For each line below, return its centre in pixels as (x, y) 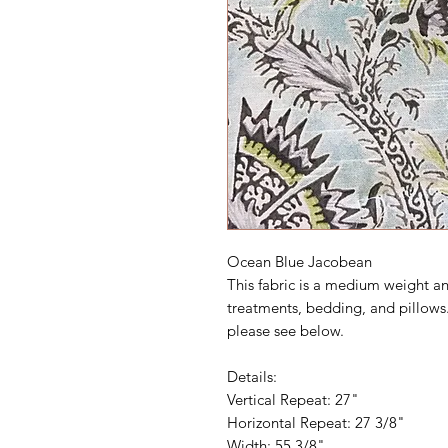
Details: (252, 377)
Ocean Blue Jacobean (299, 262)
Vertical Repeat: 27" (293, 400)
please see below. (285, 331)
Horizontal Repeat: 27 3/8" (316, 423)
